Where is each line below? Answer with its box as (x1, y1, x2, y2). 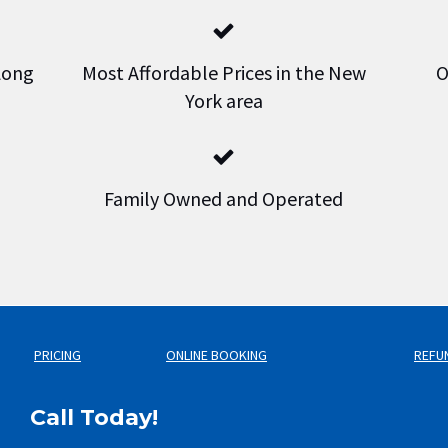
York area (184, 88, 263, 114)
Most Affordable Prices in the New (81, 60, 366, 86)
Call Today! (30, 404, 159, 432)
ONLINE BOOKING (166, 346, 267, 365)
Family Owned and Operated (104, 186, 344, 212)
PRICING (34, 346, 81, 365)
